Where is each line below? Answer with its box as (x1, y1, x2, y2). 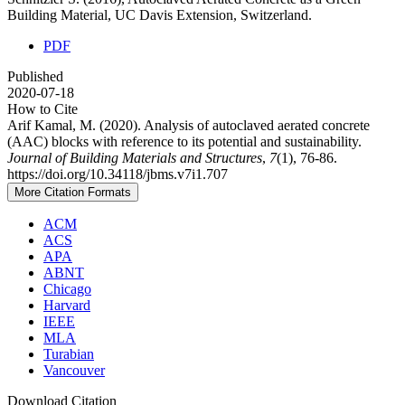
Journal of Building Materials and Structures (7, 149, 262, 165)
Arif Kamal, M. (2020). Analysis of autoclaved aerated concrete (7, 117, 370, 133)
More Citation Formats (14, 184, 131, 199)
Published (7, 68, 63, 84)
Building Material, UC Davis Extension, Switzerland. (7, 6, 312, 23)
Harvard (43, 297, 90, 313)
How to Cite (7, 100, 78, 117)
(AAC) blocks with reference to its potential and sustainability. (7, 133, 362, 149)
